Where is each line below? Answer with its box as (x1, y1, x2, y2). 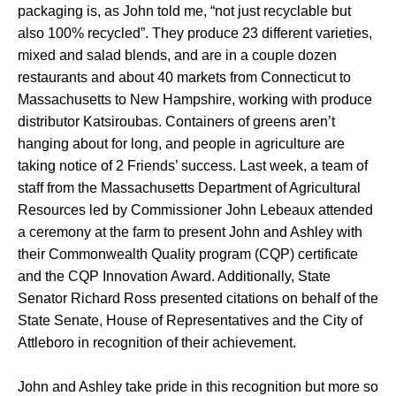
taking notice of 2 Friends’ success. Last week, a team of (18, 158, 368, 174)
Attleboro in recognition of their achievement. (18, 335, 296, 351)
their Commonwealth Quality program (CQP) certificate (18, 247, 358, 263)
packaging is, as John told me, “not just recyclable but (18, 4, 351, 19)
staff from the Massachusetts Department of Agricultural (18, 180, 361, 196)
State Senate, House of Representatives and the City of (18, 313, 362, 329)
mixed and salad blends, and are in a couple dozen (18, 48, 337, 64)
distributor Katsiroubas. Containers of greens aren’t (18, 114, 335, 130)
